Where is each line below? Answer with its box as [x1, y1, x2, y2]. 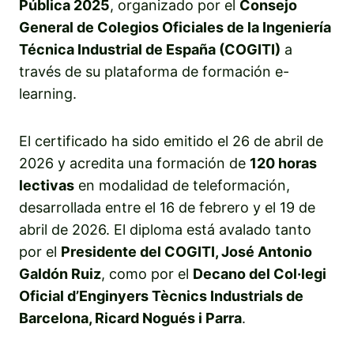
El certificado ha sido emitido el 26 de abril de [19, 132, 323, 149]
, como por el [101, 265, 193, 282]
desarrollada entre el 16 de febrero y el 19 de [19, 198, 315, 216]
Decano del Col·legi [193, 265, 326, 282]
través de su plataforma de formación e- [19, 62, 289, 80]
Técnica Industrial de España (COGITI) [19, 40, 281, 58]
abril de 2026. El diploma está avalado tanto [19, 220, 311, 238]
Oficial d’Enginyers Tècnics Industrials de [19, 287, 303, 304]
